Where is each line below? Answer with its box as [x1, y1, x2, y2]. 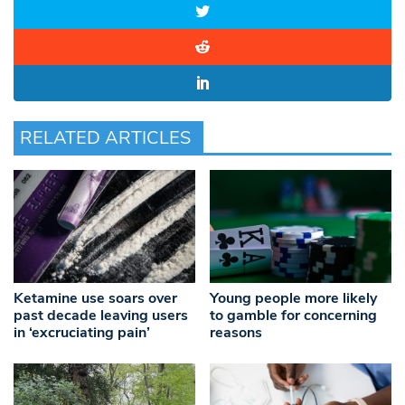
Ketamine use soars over [14, 288, 177, 309]
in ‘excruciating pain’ [14, 323, 150, 344]
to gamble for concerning [210, 306, 378, 326]
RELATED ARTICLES [20, 126, 191, 151]
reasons [210, 323, 263, 344]
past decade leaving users [14, 306, 188, 326]
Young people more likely [210, 288, 378, 309]
